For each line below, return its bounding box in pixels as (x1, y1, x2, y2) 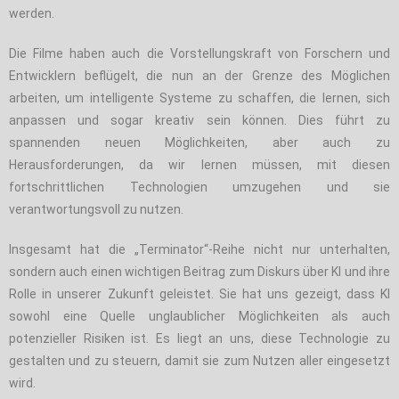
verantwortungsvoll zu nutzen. (9, 201, 183, 216)
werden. (9, 5, 54, 20)
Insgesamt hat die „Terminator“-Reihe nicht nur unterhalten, (9, 241, 390, 256)
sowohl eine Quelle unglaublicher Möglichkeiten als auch (9, 308, 390, 323)
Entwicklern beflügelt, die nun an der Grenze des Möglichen (9, 68, 390, 83)
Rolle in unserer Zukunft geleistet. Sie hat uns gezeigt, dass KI (9, 286, 390, 301)
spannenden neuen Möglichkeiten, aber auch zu (9, 134, 390, 150)
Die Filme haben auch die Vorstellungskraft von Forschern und (9, 45, 390, 61)
